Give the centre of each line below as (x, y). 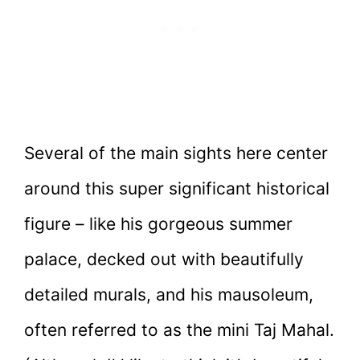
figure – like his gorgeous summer (158, 224)
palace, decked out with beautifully (164, 260)
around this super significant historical (177, 189)
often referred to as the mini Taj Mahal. (179, 330)
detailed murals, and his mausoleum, (169, 295)
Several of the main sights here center (176, 153)
